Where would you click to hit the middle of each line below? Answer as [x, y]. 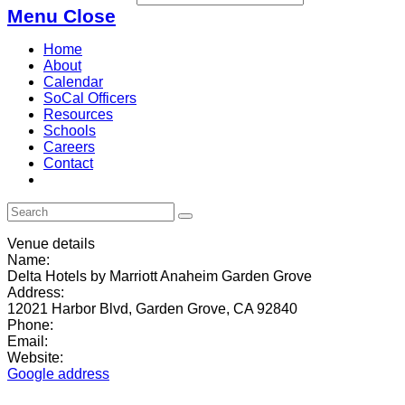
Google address [58, 374]
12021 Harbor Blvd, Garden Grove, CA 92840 [152, 309]
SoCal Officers [90, 98]
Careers [69, 147]
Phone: [30, 325]
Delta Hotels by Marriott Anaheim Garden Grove [160, 276]
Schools [70, 131]
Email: [28, 341]
